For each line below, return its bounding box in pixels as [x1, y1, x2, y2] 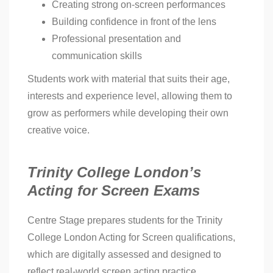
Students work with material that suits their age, [27, 74, 230, 85]
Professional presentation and [52, 34, 181, 44]
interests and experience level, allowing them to [27, 91, 232, 102]
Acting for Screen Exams [27, 182, 200, 199]
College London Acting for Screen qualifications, [27, 232, 235, 243]
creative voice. [27, 125, 90, 136]
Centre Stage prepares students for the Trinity [27, 215, 222, 226]
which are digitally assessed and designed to [27, 249, 221, 260]
